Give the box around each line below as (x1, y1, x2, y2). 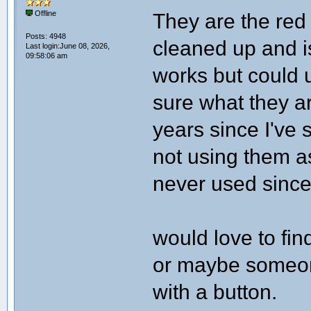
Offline (32, 9, 56, 18)
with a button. (153, 279, 283, 303)
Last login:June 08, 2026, (25, 42, 110, 51)
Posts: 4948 (25, 32, 66, 41)
